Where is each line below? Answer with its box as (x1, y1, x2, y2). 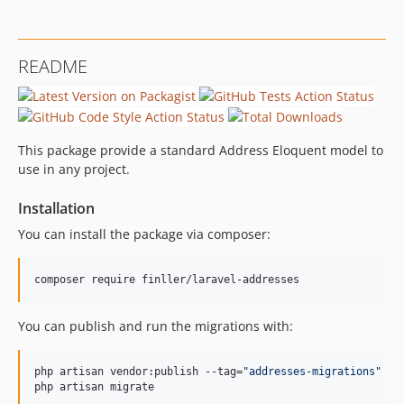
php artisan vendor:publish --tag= (34, 364, 243, 378)
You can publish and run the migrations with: (18, 317, 293, 335)
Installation (18, 197, 95, 218)
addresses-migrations (249, 364, 375, 378)
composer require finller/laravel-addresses (34, 272, 299, 286)
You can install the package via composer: (18, 225, 271, 243)
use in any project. (18, 160, 130, 178)
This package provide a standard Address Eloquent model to (18, 141, 383, 159)
